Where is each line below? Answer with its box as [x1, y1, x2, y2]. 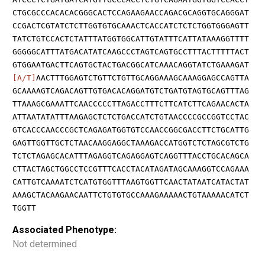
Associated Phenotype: [12, 224, 117, 236]
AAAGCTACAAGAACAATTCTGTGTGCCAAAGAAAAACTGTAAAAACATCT [12, 190, 249, 200]
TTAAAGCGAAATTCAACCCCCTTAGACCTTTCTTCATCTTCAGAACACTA [12, 99, 249, 109]
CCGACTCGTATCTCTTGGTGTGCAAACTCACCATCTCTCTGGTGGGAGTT [12, 21, 249, 31]
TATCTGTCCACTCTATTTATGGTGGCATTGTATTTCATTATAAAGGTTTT [12, 34, 249, 44]
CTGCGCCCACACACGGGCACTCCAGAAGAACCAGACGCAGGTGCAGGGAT [12, 8, 249, 18]
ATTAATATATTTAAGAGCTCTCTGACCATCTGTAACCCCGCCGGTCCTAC [12, 112, 249, 122]
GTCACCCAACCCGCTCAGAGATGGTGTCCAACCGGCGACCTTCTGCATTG [12, 125, 249, 135]
